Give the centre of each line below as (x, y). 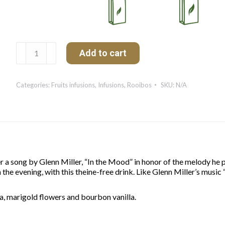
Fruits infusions (73, 85)
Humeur (30, 67)
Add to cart (103, 53)
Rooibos (139, 85)
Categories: (34, 85)
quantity (30, 77)
